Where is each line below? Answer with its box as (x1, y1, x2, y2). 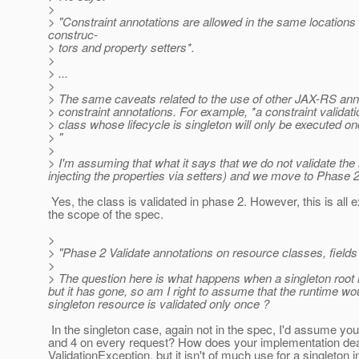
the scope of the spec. (48, 205, 163, 223)
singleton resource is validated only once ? (48, 295, 269, 313)
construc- (48, 26, 98, 43)
